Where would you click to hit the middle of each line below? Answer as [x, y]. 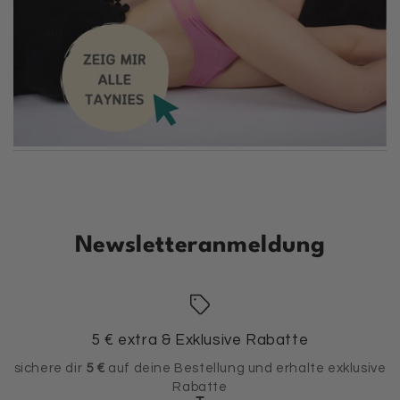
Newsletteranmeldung [200, 245]
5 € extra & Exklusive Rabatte [200, 340]
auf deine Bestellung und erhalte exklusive [246, 368]
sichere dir [48, 368]
